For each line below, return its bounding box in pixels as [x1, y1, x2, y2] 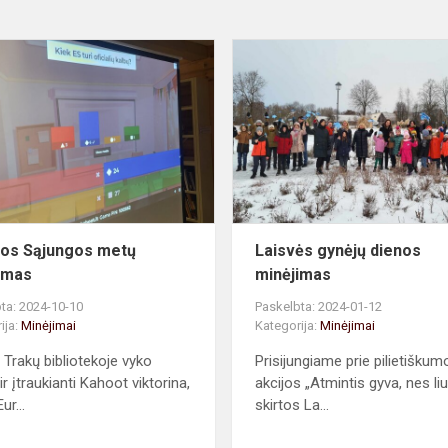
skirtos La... [255, 395, 330, 414]
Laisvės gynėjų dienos [255, 240, 422, 260]
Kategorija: [255, 317, 321, 333]
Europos [213, 39, 272, 59]
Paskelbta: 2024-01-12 [255, 298, 383, 314]
